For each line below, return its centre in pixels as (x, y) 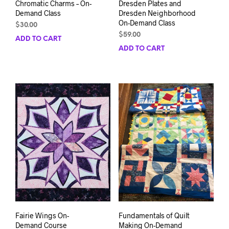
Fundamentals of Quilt (154, 215)
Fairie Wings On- (42, 215)
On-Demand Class (147, 23)
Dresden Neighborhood (157, 13)
